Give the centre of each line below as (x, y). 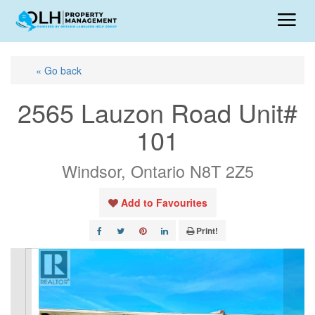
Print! (207, 231)
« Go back (59, 70)
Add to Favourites (164, 202)
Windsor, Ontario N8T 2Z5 (157, 171)
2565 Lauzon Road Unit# (157, 112)
